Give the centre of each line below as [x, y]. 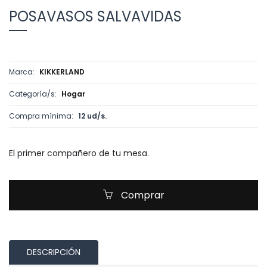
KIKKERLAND [62, 72]
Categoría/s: [34, 94]
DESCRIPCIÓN [54, 252]
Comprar [141, 195]
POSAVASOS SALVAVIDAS [95, 16]
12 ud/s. [92, 116]
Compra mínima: [42, 116]
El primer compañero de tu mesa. [79, 153]
